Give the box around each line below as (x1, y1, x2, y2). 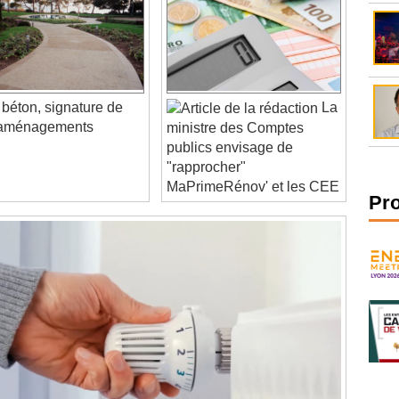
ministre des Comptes (167, 100, 305, 116)
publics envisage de (167, 119, 294, 135)
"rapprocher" (167, 139, 247, 155)
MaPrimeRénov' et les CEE (167, 159, 340, 175)
